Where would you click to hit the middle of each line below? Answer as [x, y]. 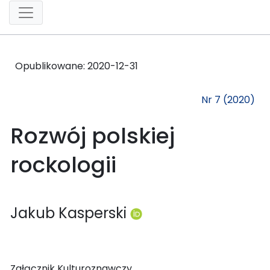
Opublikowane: [51, 66]
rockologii [63, 165]
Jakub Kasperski [70, 213]
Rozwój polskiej [93, 136]
